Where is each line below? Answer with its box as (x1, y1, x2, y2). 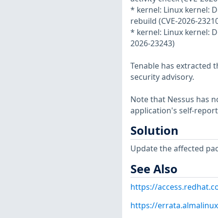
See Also (130, 161, 178, 177)
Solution (130, 123, 179, 139)
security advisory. (130, 72, 194, 83)
